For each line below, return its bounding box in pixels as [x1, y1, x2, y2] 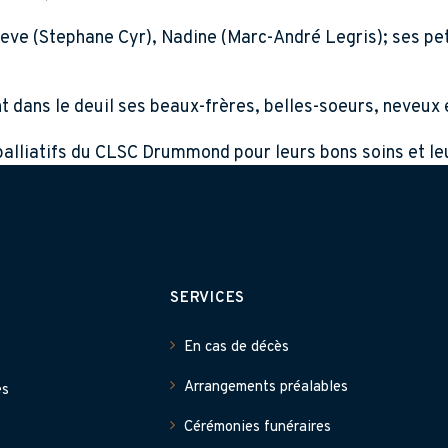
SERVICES [170, 289, 245, 308]
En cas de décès [184, 338, 289, 357]
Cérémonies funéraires [184, 418, 331, 437]
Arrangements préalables [184, 378, 348, 397]
